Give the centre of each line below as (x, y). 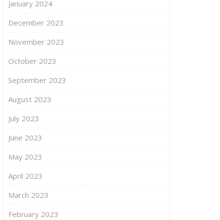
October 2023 (32, 61)
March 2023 (28, 195)
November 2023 (36, 41)
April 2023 (26, 176)
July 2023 (24, 118)
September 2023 (37, 80)
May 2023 (25, 156)
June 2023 (25, 137)
